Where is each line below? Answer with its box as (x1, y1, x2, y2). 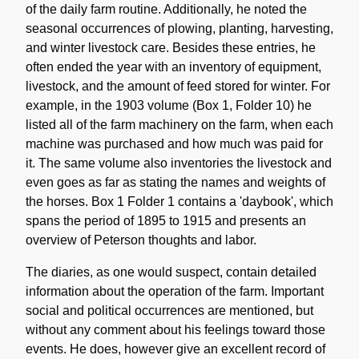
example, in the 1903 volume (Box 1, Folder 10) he (26, 98, 312, 112)
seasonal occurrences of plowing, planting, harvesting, (26, 21, 333, 35)
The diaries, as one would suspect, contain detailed (26, 264, 317, 279)
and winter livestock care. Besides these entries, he (26, 40, 316, 54)
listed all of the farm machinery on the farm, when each (26, 117, 333, 131)
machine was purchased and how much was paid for (26, 136, 323, 151)
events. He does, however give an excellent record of (26, 341, 325, 356)
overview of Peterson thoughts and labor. (26, 232, 256, 247)
